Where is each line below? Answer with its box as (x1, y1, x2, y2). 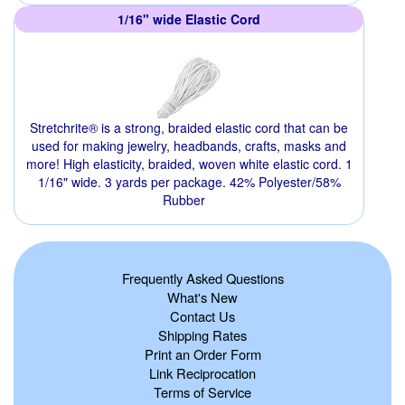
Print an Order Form (144, 344, 261, 363)
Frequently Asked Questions (121, 268, 284, 287)
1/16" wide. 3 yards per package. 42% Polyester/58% (37, 172, 341, 191)
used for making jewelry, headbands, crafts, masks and (32, 136, 346, 155)
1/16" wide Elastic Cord (118, 9, 260, 28)
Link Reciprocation (149, 363, 256, 382)
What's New (167, 287, 238, 306)
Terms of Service (154, 381, 251, 401)
